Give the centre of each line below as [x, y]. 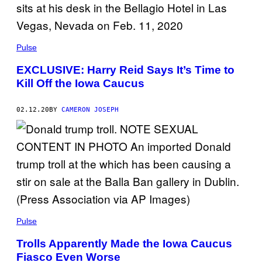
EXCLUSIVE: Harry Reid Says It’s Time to [125, 70]
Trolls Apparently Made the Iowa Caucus [124, 243]
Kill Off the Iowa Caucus [80, 84]
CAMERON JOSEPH [90, 109]
